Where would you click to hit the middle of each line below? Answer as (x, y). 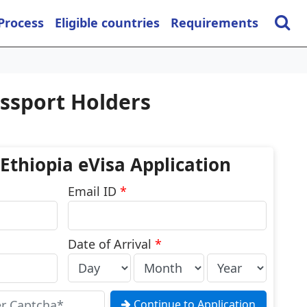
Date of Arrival (112, 244)
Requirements (214, 23)
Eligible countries (107, 23)
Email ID (94, 191)
